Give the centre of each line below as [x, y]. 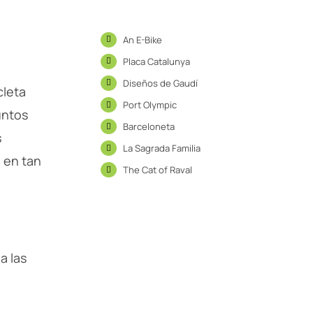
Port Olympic [150, 105]
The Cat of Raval [157, 170]
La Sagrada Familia [161, 148]
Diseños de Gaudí [160, 83]
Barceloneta [148, 127]
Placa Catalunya [156, 61]
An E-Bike [142, 39]
